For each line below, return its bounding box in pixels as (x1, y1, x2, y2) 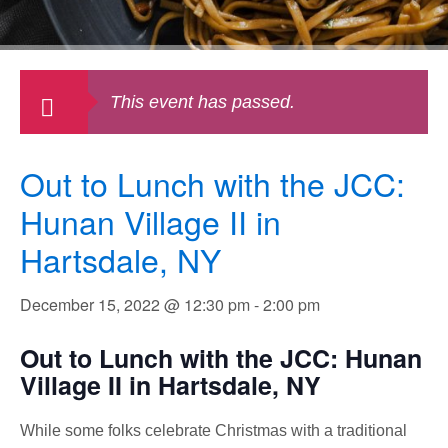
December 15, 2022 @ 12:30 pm (20, 293, 250, 316)
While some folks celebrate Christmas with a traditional (20, 421, 407, 439)
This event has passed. (110, 92, 295, 112)
